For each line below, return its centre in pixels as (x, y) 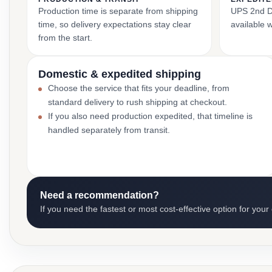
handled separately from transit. (109, 130)
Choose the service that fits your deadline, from (139, 88)
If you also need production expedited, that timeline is (150, 116)
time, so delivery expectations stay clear (115, 24)
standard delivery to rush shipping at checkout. (138, 102)
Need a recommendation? (100, 195)
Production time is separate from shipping (118, 11)
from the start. (65, 38)
